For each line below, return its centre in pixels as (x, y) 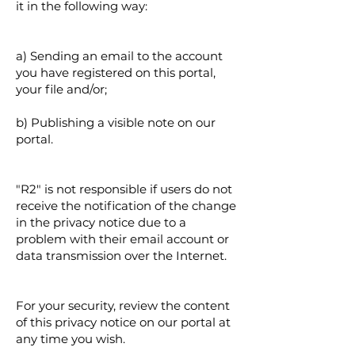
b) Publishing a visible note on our (116, 122)
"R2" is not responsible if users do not (124, 189)
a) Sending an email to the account (119, 56)
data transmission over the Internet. (121, 256)
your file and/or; (61, 89)
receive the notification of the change (126, 206)
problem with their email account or (122, 239)
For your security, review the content (123, 305)
